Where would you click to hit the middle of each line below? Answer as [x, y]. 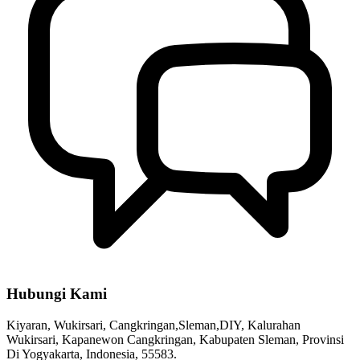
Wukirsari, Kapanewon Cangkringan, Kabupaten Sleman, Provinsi [175, 339]
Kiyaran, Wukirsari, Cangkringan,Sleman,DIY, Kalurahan [153, 325]
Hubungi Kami [57, 293]
